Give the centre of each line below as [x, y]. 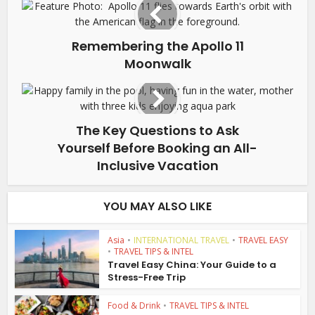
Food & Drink [134, 306]
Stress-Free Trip [147, 278]
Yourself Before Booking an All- [157, 148]
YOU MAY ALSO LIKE [157, 207]
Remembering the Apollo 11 [157, 46]
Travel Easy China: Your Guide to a [192, 265]
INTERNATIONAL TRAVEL [182, 240]
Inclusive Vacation [157, 166]
